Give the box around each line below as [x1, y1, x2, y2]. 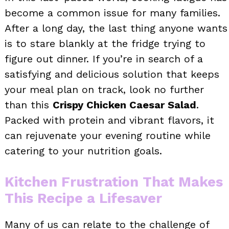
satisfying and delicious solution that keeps [5, 67, 219, 80]
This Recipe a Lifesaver [5, 190, 162, 207]
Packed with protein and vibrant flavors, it [5, 113, 214, 126]
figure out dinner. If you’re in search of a [5, 52, 203, 65]
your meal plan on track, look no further [5, 83, 204, 96]
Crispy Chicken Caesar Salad [53, 98, 196, 111]
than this [5, 98, 53, 111]
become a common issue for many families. [5, 6, 220, 19]
